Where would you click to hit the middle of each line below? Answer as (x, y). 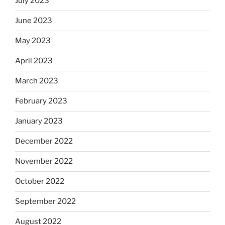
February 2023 (41, 101)
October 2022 (40, 182)
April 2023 (34, 61)
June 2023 (34, 21)
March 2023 (37, 81)
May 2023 (33, 41)
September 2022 (45, 202)
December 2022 (44, 141)
